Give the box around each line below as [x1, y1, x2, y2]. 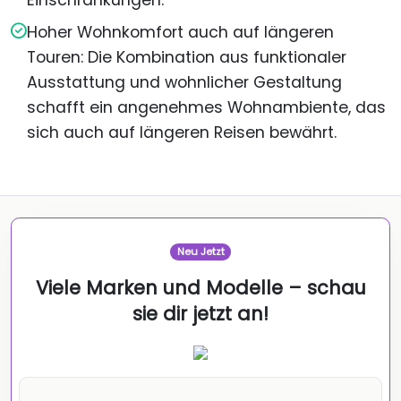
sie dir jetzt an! [132, 301, 269, 328]
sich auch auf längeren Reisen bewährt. [27, 122, 337, 144]
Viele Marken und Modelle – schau [35, 275, 366, 302]
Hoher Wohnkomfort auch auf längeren [27, 21, 334, 44]
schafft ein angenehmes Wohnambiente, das [27, 97, 386, 119]
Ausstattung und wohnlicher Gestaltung [27, 72, 342, 94]
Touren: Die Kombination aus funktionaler [27, 47, 346, 69]
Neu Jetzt [176, 244, 225, 260]
